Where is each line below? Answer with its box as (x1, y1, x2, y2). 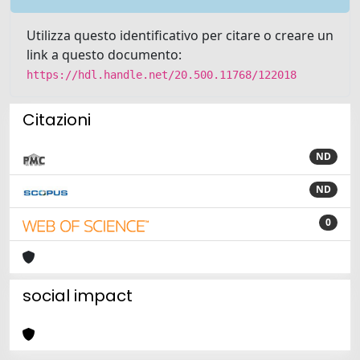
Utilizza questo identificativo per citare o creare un (27, 27, 333, 44)
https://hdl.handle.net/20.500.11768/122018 (27, 68, 297, 81)
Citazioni (22, 108, 91, 131)
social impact (22, 284, 133, 307)
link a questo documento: (27, 46, 182, 63)
